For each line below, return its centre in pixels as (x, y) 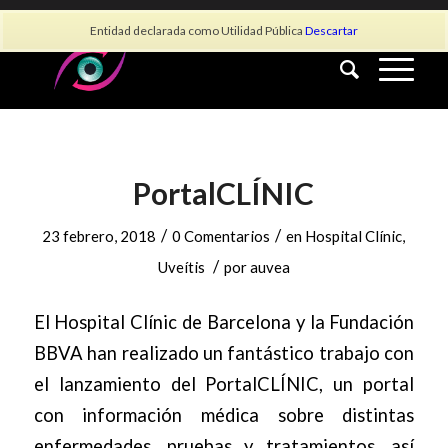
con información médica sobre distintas (224, 414)
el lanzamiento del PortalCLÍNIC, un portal (224, 383)
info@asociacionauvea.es (224, 14)
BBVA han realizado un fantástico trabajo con (224, 352)
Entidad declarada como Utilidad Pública (197, 31)
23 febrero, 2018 (99, 236)
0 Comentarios (221, 236)
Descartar (331, 31)
